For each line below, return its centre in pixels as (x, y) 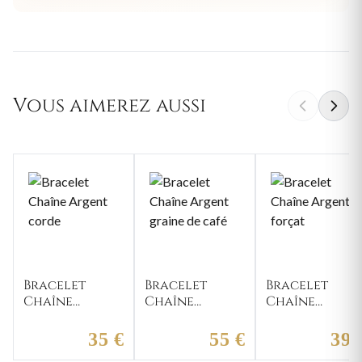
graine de (179, 333)
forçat (290, 333)
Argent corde (72, 317)
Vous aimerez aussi (109, 105)
